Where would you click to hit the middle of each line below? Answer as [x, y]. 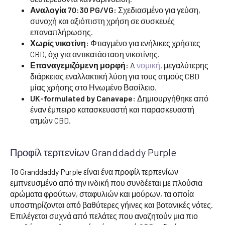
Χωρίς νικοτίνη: [60, 43]
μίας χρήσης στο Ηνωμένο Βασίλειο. [93, 87]
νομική [148, 65]
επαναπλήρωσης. [62, 32]
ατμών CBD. [50, 120]
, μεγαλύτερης [184, 65]
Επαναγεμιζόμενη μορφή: [79, 65]
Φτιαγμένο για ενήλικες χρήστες [145, 43]
